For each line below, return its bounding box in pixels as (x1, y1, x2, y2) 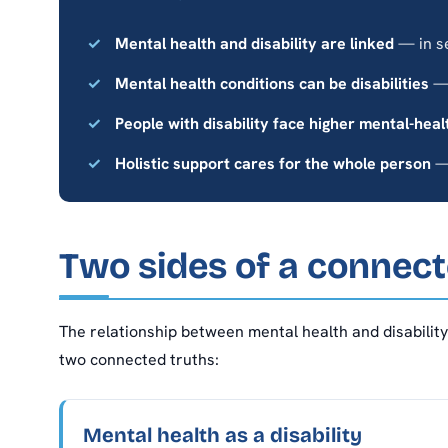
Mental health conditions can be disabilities (115, 72, 429, 94)
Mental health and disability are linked (115, 32, 394, 54)
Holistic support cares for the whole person (115, 152, 431, 174)
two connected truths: (59, 348, 219, 370)
